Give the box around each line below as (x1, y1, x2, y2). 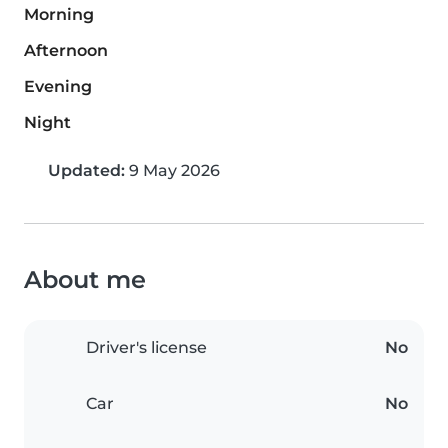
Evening (24, 77, 92, 97)
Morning (24, 5, 94, 25)
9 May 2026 (125, 161, 220, 181)
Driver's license (86, 338, 207, 358)
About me (24, 265, 146, 295)
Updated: (48, 161, 125, 181)
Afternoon (24, 41, 108, 61)
